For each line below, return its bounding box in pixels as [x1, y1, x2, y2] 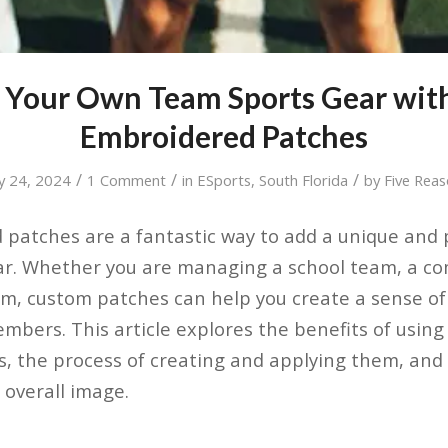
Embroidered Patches [79, 117, 368, 154]
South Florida [259, 169, 349, 190]
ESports [197, 169, 252, 190]
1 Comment [87, 169, 167, 190]
